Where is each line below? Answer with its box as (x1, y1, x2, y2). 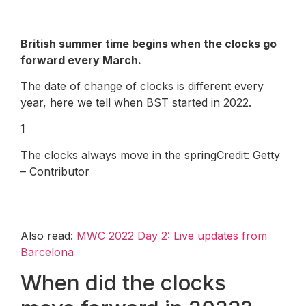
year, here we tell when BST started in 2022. (20, 95, 251, 109)
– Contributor (20, 164, 89, 178)
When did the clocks (20, 269, 226, 296)
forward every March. (20, 53, 141, 67)
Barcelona (20, 245, 74, 260)
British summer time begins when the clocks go (20, 36, 277, 51)
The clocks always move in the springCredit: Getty (20, 148, 280, 162)
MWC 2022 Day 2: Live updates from (76, 229, 267, 243)
